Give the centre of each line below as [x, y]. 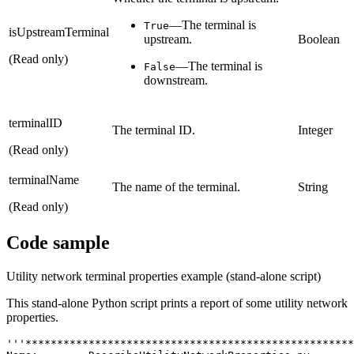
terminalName [44, 179]
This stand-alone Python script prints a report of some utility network [177, 303]
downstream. [176, 80]
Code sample [58, 242]
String [313, 186]
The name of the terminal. [176, 186]
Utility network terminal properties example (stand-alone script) [164, 276]
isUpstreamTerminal [59, 32]
